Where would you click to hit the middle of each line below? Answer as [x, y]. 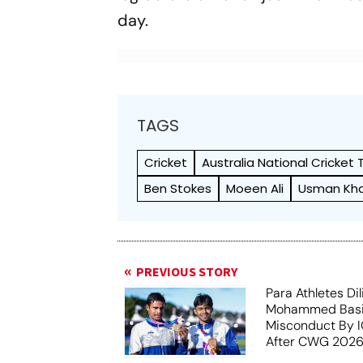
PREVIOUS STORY [187, 272]
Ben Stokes [178, 188]
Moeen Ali [255, 188]
